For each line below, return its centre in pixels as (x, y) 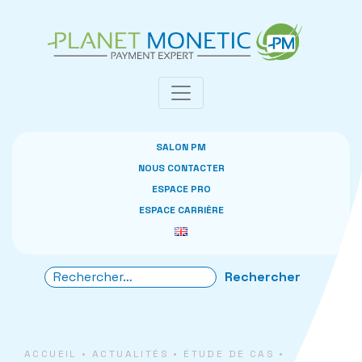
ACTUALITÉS (131, 354)
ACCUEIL (51, 354)
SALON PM (181, 147)
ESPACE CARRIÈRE (181, 210)
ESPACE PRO (181, 189)
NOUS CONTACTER (181, 168)
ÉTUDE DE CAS (229, 354)
